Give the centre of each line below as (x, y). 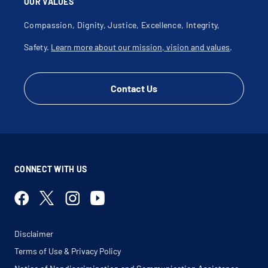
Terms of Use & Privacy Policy (68, 251)
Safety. (38, 47)
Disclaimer (34, 234)
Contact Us (134, 89)
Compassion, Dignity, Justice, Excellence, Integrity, (122, 25)
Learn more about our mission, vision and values (141, 47)
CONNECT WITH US (51, 169)
